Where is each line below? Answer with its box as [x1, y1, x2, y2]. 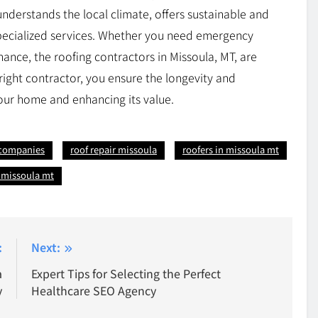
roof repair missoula [70, 143, 157, 157]
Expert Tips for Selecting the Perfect [31, 265, 221, 283]
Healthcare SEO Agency [31, 282, 157, 300]
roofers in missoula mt [182, 143, 279, 157]
